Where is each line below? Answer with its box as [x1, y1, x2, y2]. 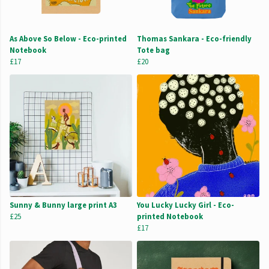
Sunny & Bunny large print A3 [10, 200, 117, 210]
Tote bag [137, 45, 170, 55]
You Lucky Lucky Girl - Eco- [137, 200, 234, 210]
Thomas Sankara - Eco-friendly [137, 34, 252, 44]
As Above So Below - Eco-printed [10, 34, 127, 44]
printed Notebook [137, 211, 203, 222]
